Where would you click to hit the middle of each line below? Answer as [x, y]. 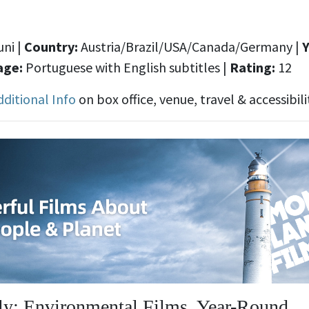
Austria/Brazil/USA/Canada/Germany [187, 46]
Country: [52, 46]
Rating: [252, 67]
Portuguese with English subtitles [123, 67]
